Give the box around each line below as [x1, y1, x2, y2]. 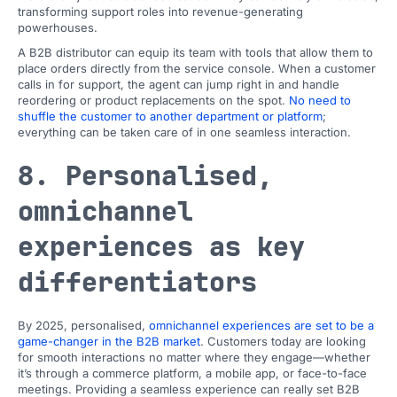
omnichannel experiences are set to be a [149, 318, 374, 332]
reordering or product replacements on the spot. [18, 93, 289, 107]
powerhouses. [18, 20, 97, 35]
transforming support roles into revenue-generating [18, 4, 303, 19]
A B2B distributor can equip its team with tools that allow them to [18, 45, 373, 59]
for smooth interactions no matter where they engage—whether [18, 350, 370, 364]
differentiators [18, 264, 257, 300]
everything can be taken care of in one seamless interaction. [18, 125, 351, 139]
